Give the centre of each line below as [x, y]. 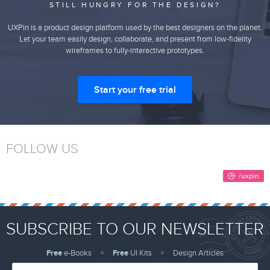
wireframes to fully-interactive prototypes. [135, 50]
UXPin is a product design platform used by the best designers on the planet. [135, 27]
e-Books [77, 253]
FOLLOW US [42, 149]
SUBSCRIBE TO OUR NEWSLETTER [135, 229]
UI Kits [140, 253]
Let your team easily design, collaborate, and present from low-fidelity [135, 39]
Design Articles [198, 253]
